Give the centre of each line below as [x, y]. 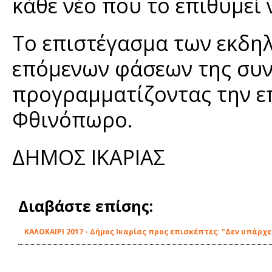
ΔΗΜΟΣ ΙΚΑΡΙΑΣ [89, 157]
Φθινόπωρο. [73, 119]
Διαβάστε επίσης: [86, 206]
